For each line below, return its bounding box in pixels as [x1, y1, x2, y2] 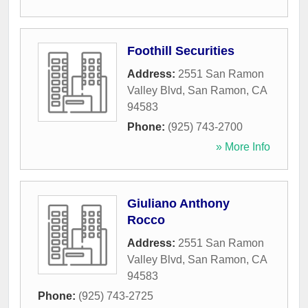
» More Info [216, 141, 270, 153]
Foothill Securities [127, 44, 234, 58]
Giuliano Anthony [127, 197, 230, 211]
